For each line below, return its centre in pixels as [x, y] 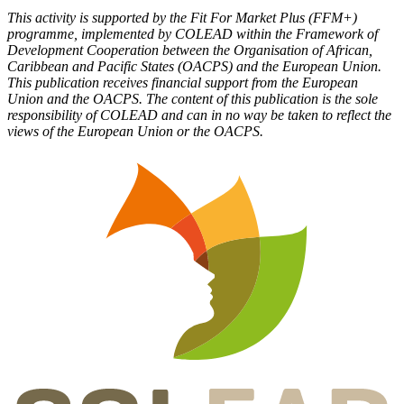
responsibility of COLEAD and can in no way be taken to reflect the [199, 115]
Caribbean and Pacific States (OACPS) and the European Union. [194, 66]
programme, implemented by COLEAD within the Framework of [193, 33]
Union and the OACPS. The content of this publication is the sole [193, 98]
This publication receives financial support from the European [183, 82]
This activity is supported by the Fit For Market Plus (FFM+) [182, 17]
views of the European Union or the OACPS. [135, 131]
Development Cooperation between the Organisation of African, [190, 50]
